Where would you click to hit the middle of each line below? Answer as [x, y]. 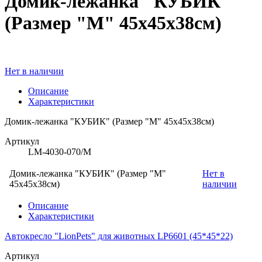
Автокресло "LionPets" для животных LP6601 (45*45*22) [119, 236]
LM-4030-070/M [60, 152]
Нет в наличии [34, 71]
